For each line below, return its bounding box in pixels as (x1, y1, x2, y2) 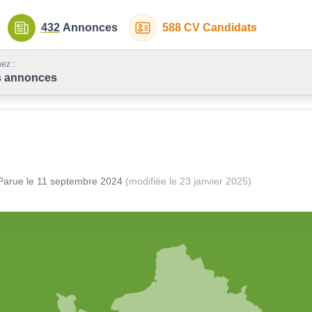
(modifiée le (123, 175, 180, 187)
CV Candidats (183, 22, 257, 33)
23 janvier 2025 (180, 175, 248, 187)
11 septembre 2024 (37, 175, 123, 187)
